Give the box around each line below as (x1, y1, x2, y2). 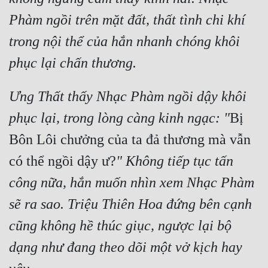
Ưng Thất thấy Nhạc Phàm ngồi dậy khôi (9, 89, 246, 105)
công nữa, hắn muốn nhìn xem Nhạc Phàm (9, 175, 254, 191)
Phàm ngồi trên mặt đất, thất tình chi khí (9, 12, 245, 28)
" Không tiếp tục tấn (116, 153, 233, 169)
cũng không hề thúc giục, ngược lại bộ (9, 218, 232, 234)
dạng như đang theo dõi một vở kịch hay (9, 239, 242, 255)
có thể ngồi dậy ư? (9, 153, 116, 169)
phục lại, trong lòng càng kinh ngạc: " (9, 110, 230, 126)
